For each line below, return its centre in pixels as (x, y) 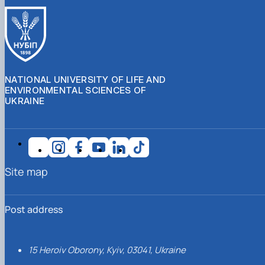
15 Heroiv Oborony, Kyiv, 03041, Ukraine (107, 250)
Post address (34, 209)
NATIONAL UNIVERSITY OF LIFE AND (85, 79)
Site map (26, 171)
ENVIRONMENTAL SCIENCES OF (75, 90)
